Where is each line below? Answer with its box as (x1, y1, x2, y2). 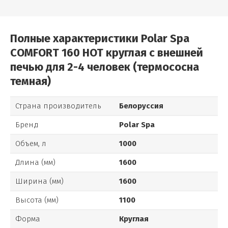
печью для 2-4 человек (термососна (10, 60, 199, 74)
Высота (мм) (15, 195, 59, 205)
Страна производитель (15, 101, 101, 110)
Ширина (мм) (15, 177, 64, 186)
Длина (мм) (15, 158, 55, 167)
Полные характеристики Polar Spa (10, 32, 189, 45)
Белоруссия (119, 101, 163, 110)
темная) (10, 74, 51, 88)
